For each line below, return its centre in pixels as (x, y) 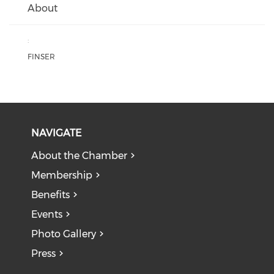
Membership (62, 175)
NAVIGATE (57, 133)
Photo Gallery (64, 234)
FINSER (41, 57)
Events (47, 214)
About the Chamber (80, 156)
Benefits (51, 195)
